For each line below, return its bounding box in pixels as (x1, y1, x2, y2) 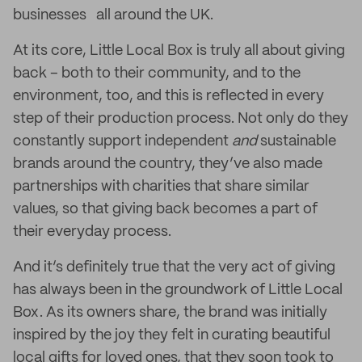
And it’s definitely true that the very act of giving (13, 260, 335, 275)
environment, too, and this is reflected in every (13, 89, 324, 103)
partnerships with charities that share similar (13, 179, 309, 194)
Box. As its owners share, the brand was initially (13, 305, 327, 320)
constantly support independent (13, 134, 232, 149)
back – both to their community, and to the (13, 66, 301, 81)
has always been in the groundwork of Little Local (13, 283, 343, 297)
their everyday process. (13, 225, 171, 239)
